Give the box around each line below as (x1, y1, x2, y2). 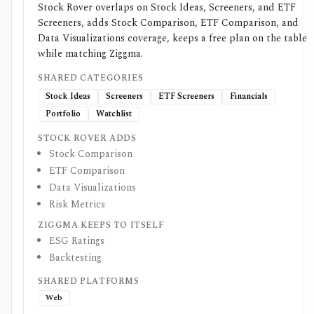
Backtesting (49, 250, 102, 265)
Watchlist (96, 107, 132, 121)
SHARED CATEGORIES (38, 71, 144, 85)
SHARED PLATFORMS (38, 275, 139, 288)
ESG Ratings (49, 233, 104, 248)
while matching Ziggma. (38, 46, 143, 61)
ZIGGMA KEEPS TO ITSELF (38, 219, 164, 232)
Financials (230, 90, 268, 103)
